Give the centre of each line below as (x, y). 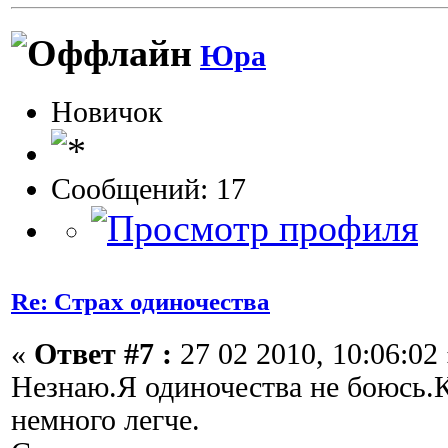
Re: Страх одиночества (140, 301)
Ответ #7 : (103, 354)
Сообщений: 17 (148, 188)
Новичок (107, 111)
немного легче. (105, 420)
